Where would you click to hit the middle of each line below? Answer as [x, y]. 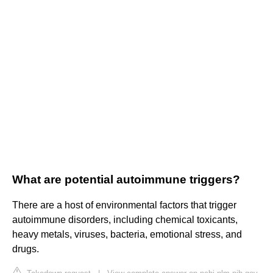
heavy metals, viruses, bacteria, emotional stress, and [127, 235]
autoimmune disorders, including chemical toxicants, [125, 220]
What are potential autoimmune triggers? [126, 180]
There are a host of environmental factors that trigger [124, 205]
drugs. [26, 249]
